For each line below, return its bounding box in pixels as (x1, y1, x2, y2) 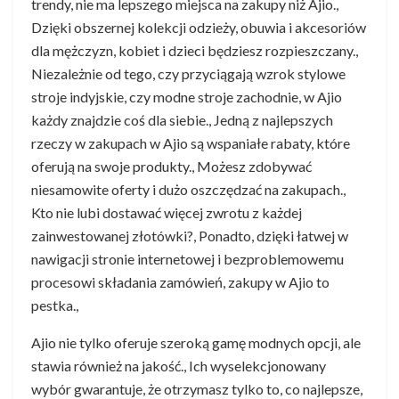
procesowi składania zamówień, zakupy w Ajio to (31, 273, 330, 290)
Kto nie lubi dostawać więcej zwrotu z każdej (31, 203, 302, 221)
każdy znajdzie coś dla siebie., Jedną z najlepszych (31, 110, 333, 128)
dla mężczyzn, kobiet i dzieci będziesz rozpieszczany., (31, 41, 358, 59)
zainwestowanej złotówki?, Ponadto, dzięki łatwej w (31, 226, 348, 244)
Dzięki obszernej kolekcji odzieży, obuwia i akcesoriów (31, 18, 366, 36)
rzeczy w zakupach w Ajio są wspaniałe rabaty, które (31, 134, 350, 151)
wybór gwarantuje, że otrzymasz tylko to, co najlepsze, (31, 379, 362, 397)
